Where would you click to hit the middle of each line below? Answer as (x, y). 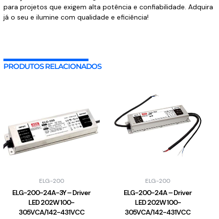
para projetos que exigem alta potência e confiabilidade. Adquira (108, 7)
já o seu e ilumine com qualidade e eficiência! (76, 17)
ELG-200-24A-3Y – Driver (52, 193)
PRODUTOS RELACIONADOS (52, 66)
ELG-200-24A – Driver (158, 193)
